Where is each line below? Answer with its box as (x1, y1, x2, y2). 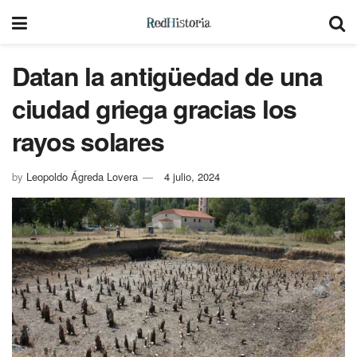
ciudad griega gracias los (12, 90, 296, 127)
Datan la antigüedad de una (12, 57, 323, 94)
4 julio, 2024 (164, 168, 220, 184)
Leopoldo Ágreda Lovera (26, 168, 138, 184)
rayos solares (12, 123, 164, 159)
